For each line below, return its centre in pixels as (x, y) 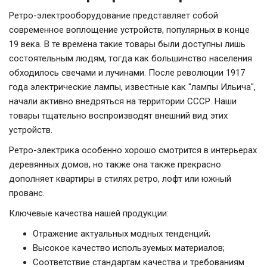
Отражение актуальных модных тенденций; (122, 234)
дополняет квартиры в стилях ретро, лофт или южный (120, 179)
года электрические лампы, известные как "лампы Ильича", (132, 87)
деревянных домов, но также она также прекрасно (115, 165)
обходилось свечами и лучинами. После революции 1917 (127, 73)
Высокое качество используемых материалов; (129, 248)
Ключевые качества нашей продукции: (89, 214)
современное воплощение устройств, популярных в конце (129, 30)
